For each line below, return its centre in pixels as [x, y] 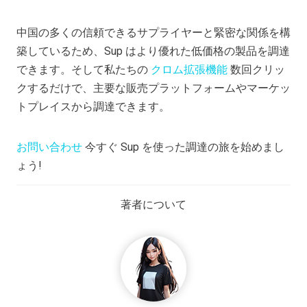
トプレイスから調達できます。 [93, 106]
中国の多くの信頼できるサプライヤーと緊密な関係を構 [153, 32]
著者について [153, 204]
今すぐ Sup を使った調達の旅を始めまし [183, 147]
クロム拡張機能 [189, 69]
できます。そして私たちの [84, 69]
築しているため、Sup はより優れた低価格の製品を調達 [153, 51]
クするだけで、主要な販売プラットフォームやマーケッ [153, 88]
